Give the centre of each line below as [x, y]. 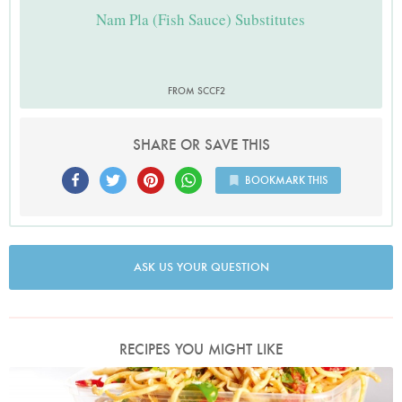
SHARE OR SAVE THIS [201, 145]
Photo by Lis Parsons [201, 380]
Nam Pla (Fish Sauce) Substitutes [201, 19]
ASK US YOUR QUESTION [201, 267]
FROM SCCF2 [197, 91]
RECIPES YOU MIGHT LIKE [201, 350]
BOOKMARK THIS [286, 180]
